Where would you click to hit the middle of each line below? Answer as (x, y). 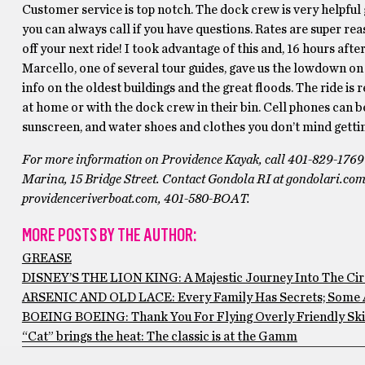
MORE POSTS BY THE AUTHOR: (109, 235)
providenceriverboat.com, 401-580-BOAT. (136, 199)
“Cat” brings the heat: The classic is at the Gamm (159, 337)
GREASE (46, 259)
